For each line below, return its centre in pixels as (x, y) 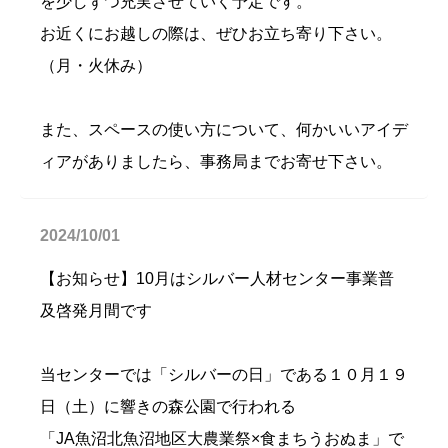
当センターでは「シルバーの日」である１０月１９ (224, 374)
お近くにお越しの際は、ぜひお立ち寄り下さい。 (216, 33)
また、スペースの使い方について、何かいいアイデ (224, 129)
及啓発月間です (96, 310)
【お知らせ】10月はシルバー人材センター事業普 (217, 278)
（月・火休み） (96, 65)
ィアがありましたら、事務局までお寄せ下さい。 (216, 161)
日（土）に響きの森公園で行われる (168, 406)
